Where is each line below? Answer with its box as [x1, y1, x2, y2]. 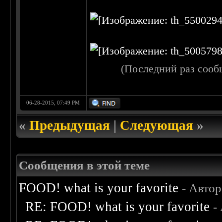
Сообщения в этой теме [19, 159, 150, 172]
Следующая [120, 118, 194, 133]
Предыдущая [29, 118, 111, 133]
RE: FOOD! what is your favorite [25, 199, 210, 215]
